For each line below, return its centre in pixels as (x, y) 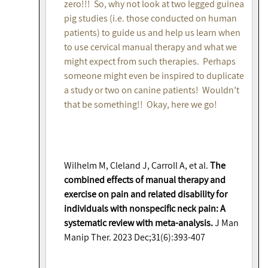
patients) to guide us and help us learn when (152, 33)
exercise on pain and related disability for (146, 194)
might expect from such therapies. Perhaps (150, 62)
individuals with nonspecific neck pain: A (145, 209)
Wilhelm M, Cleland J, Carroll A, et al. (137, 166)
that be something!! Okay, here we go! (141, 105)
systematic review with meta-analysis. (138, 223)
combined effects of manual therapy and (145, 180)
